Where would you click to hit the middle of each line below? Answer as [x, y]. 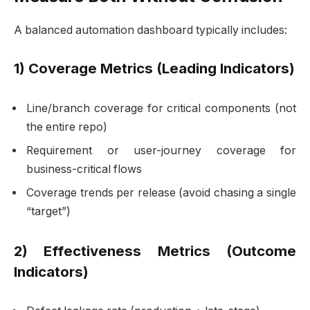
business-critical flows [84, 170]
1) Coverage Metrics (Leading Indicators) [154, 69]
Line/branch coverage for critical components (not [161, 109]
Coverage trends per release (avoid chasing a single [161, 193]
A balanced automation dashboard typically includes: [151, 30]
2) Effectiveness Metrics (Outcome [155, 250]
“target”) [48, 212]
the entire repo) [67, 127]
